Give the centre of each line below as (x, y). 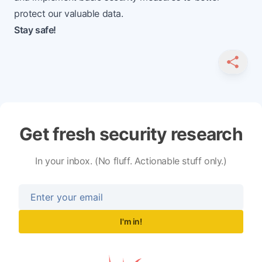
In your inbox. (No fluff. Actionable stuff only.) (131, 161)
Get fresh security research (131, 134)
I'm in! (131, 222)
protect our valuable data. (69, 14)
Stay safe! (35, 30)
